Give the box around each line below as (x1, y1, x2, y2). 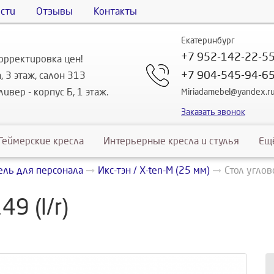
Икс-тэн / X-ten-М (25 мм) (98, 165, 210, 176)
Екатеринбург (181, 36, 235, 46)
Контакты (94, 6, 137, 17)
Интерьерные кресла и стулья (103, 136, 239, 146)
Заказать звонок (181, 108, 245, 117)
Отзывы (36, 6, 73, 17)
